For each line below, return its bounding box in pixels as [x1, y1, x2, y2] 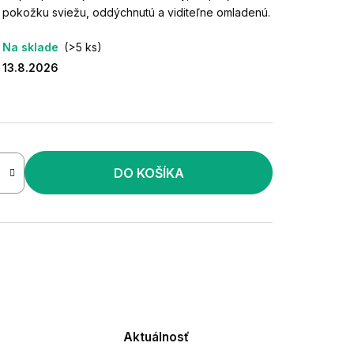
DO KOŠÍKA [113, 164, 184, 181]
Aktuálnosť [123, 330, 190, 345]
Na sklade [2, 40, 58, 54]
